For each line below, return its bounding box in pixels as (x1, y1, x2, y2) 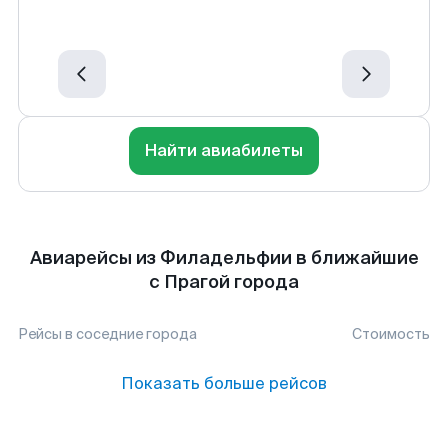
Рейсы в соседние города (18, 325, 197, 343)
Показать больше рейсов (121, 373, 327, 394)
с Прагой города (149, 270, 299, 294)
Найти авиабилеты (145, 140, 303, 161)
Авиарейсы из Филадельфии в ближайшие (29, 246, 419, 270)
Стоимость (352, 325, 430, 343)
